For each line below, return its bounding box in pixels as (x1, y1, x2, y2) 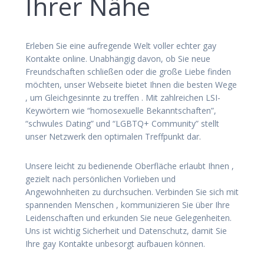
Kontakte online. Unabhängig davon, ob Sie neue (25, 52, 210, 64)
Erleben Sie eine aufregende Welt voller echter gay (25, 39, 216, 51)
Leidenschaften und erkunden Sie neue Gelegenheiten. (25, 212, 232, 223)
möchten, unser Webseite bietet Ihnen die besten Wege (25, 78, 237, 90)
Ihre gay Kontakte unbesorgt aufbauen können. (25, 237, 205, 249)
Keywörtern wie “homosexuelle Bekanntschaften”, (25, 104, 216, 116)
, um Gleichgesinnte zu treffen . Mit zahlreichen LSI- (25, 91, 220, 103)
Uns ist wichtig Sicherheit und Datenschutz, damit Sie (25, 225, 227, 236)
